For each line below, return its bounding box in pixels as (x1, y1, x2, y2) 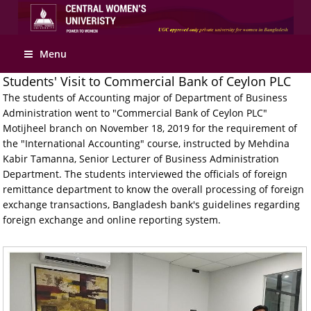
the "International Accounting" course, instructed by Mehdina (3, 137, 290, 150)
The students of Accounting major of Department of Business (3, 91, 288, 104)
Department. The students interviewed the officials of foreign (3, 167, 288, 180)
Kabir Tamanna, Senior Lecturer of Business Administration (3, 152, 280, 165)
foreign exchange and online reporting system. (3, 213, 221, 226)
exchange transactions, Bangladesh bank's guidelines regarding (3, 198, 301, 211)
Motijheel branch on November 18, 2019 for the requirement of (3, 121, 298, 135)
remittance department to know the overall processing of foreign (3, 183, 305, 196)
